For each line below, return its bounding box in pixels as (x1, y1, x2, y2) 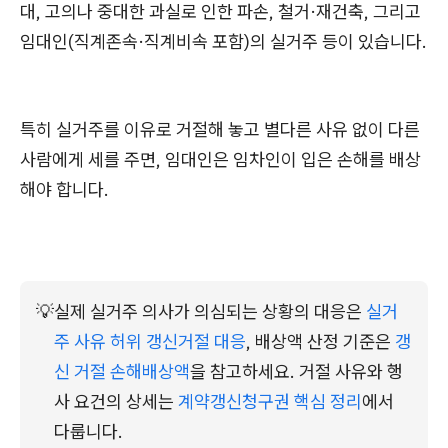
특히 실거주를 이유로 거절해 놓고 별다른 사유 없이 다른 (20, 117, 420, 141)
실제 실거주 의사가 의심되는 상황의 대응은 (54, 299, 366, 323)
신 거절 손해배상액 (54, 359, 190, 383)
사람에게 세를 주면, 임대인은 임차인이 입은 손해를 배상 (20, 147, 421, 171)
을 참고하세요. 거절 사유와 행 (190, 359, 403, 383)
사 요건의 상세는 (54, 389, 178, 413)
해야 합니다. (20, 177, 109, 201)
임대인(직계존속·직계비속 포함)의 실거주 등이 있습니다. (20, 29, 427, 53)
